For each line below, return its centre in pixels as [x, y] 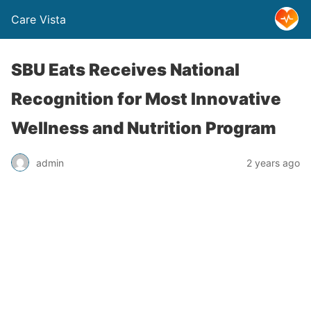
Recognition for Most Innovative [146, 99]
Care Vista [39, 19]
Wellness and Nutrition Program [144, 128]
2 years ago [273, 162]
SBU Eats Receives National [125, 70]
